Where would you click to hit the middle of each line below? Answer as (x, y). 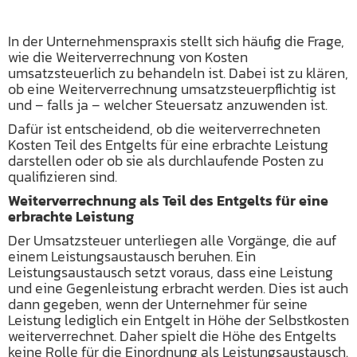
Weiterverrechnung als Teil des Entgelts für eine (168, 200)
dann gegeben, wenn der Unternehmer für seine (158, 304)
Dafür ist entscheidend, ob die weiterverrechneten (164, 129)
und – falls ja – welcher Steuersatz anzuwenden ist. (168, 105)
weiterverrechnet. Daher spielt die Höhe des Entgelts (172, 336)
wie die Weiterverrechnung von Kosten (128, 57)
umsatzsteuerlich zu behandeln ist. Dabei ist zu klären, (178, 73)
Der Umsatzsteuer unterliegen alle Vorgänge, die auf (172, 240)
